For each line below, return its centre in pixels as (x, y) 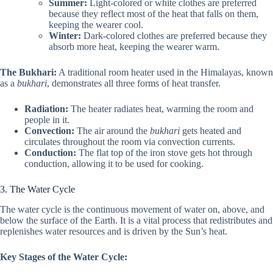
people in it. (47, 119)
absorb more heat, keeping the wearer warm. (134, 46)
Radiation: (46, 108)
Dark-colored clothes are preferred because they (174, 35)
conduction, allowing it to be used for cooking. (114, 163)
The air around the (112, 130)
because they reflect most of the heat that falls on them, (154, 13)
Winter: (65, 35)
